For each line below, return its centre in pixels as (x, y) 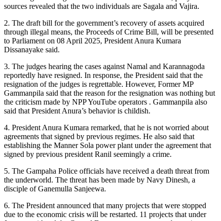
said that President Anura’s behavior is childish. (77, 110)
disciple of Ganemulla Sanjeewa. (55, 188)
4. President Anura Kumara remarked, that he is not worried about (106, 127)
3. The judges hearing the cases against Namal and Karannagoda (104, 66)
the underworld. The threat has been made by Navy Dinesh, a (100, 180)
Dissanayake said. (32, 49)
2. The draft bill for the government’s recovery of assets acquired (104, 23)
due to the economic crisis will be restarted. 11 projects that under (105, 214)
